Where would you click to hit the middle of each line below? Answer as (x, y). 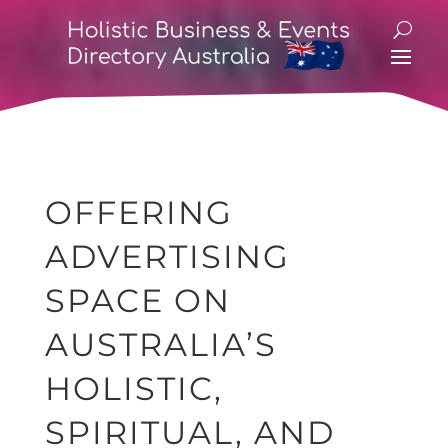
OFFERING (138, 212)
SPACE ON (137, 300)
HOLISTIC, (133, 388)
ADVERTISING (167, 256)
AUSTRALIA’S (160, 344)
